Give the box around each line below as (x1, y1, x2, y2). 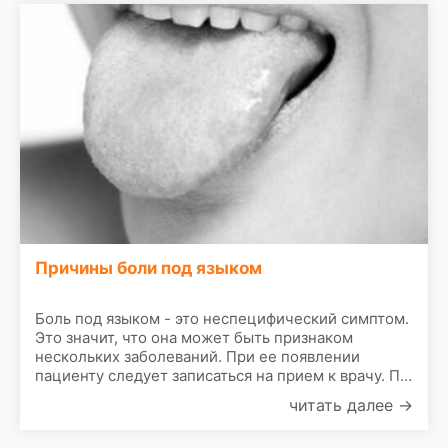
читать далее (289, 394, 398, 415)
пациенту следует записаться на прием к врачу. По (35, 365, 409, 385)
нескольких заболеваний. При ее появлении (35, 346, 360, 366)
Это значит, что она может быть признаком (35, 327, 353, 347)
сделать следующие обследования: (35, 403, 295, 423)
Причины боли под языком (35, 257, 262, 278)
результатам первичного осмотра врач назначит (35, 384, 389, 404)
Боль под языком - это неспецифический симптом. (35, 308, 409, 328)
